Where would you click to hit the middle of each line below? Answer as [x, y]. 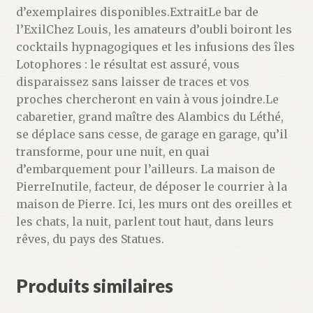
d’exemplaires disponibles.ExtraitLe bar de [137, 12]
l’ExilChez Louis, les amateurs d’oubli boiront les [154, 30]
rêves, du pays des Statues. [90, 239]
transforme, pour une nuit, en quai [112, 152]
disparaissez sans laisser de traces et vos [132, 82]
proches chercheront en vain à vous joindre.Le [147, 100]
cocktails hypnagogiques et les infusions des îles [155, 47]
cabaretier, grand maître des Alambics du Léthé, [150, 117]
